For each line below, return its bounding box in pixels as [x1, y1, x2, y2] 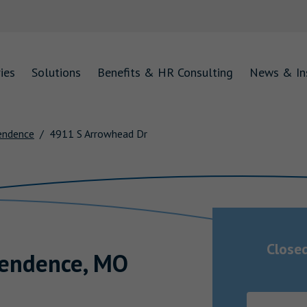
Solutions [32, 64, 81, 80]
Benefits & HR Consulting [97, 64, 233, 80]
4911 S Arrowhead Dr [49, 127, 147, 141]
